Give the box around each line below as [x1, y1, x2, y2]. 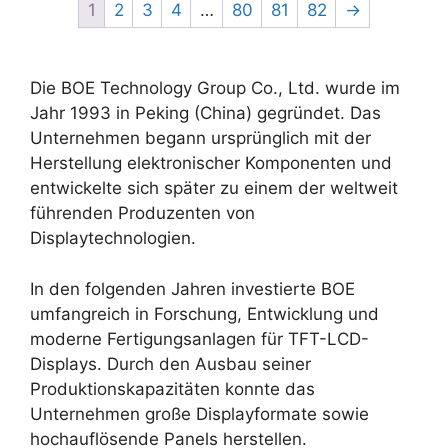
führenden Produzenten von [30, 203, 255, 223]
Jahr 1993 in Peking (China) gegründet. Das [30, 103, 381, 123]
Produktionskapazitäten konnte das [30, 378, 315, 399]
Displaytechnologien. [30, 228, 196, 248]
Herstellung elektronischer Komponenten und [30, 153, 392, 173]
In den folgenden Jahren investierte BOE [30, 278, 355, 299]
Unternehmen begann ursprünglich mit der [30, 128, 371, 148]
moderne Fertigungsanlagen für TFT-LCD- [30, 328, 369, 349]
